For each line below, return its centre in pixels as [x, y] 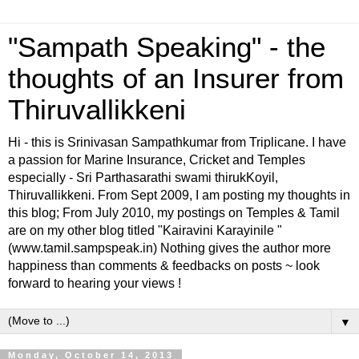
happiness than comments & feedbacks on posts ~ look [164, 266]
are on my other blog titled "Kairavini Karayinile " [145, 230]
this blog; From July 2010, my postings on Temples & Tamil [174, 213]
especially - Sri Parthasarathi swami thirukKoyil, [143, 177]
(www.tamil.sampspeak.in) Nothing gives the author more [169, 248]
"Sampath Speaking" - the [167, 47]
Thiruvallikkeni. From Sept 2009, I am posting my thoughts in [179, 195]
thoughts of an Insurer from [176, 79]
